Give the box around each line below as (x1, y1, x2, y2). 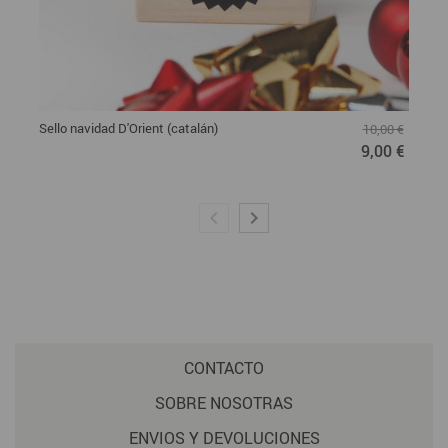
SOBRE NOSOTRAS (155, 392, 293, 415)
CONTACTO (184, 357, 264, 380)
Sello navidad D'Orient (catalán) (39, 119, 218, 138)
